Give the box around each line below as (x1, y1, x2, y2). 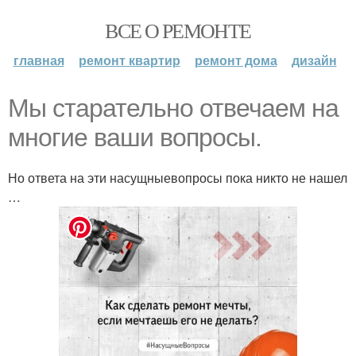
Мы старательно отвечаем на (8, 94, 339, 122)
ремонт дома (194, 51, 277, 69)
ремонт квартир (78, 51, 180, 69)
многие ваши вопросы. (8, 123, 261, 152)
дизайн (291, 51, 337, 69)
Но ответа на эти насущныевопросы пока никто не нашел (8, 168, 347, 187)
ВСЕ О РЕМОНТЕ (105, 17, 251, 44)
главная (13, 51, 64, 69)
